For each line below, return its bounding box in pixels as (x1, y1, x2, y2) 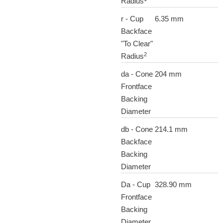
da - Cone (120, 70, 153, 79)
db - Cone (120, 125, 153, 134)
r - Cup (120, 14, 143, 23)
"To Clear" (120, 39, 153, 48)
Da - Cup (120, 180, 150, 189)
